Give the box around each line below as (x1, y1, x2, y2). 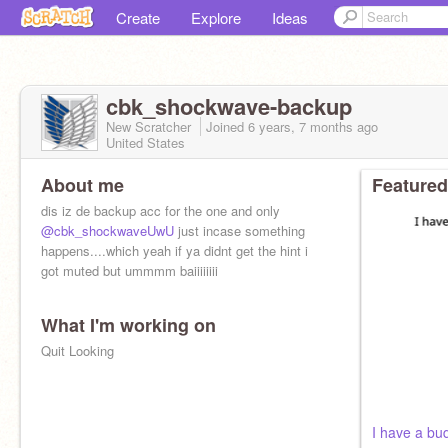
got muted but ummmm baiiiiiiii (41, 261, 218, 280)
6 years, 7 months (248, 117, 353, 136)
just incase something (174, 221, 305, 240)
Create (116, 7, 160, 28)
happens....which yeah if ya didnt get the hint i (41, 241, 308, 260)
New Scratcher (106, 117, 195, 136)
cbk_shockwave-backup (106, 90, 352, 122)
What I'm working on (41, 312, 216, 338)
